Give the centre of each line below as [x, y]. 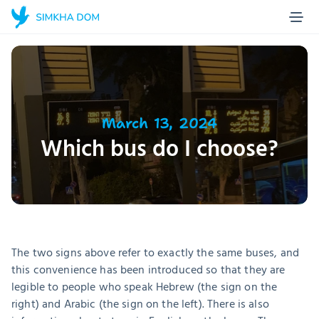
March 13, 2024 [159, 123]
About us [44, 92]
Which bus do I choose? [159, 149]
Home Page [49, 41]
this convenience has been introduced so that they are [148, 270]
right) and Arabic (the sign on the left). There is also [140, 304]
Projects [42, 118]
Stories [38, 143]
